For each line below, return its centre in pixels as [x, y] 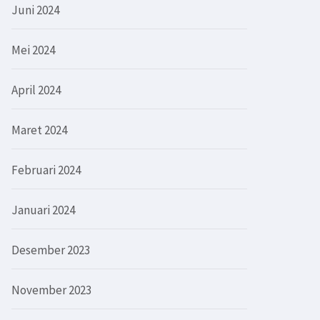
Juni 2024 [35, 10]
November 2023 [51, 290]
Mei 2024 [33, 50]
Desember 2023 [51, 250]
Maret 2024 [39, 130]
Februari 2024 [46, 170]
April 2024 [36, 90]
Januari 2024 [43, 210]
